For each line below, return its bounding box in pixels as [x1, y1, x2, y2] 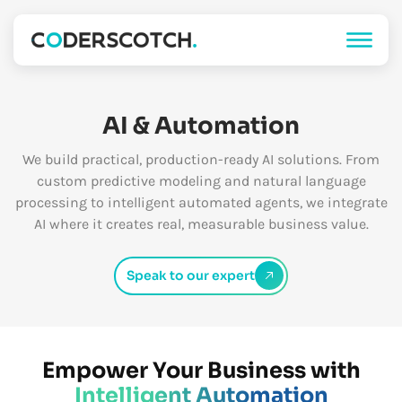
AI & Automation [102, 111, 300, 141]
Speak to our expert [126, 267, 255, 284]
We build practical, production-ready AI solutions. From [22, 151, 380, 168]
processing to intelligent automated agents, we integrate [14, 194, 388, 211]
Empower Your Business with [41, 356, 361, 384]
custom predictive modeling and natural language [36, 172, 366, 189]
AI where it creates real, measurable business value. [33, 215, 369, 232]
